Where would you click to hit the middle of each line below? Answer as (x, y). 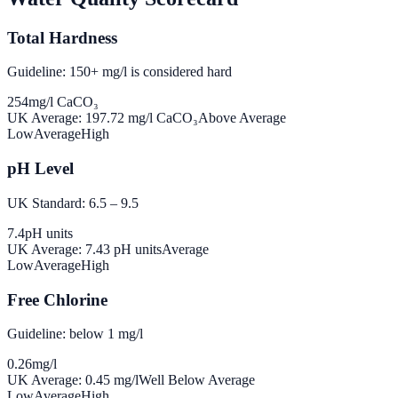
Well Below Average (197, 380)
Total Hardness (62, 37)
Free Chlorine (57, 299)
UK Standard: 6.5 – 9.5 (73, 203)
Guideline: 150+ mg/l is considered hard (119, 72)
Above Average (242, 118)
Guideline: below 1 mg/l (75, 334)
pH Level (40, 169)
